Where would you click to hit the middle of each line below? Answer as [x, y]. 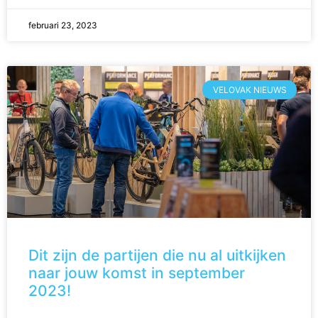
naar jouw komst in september [137, 273]
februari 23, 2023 [63, 26]
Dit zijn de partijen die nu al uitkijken [157, 256]
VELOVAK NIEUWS [250, 89]
